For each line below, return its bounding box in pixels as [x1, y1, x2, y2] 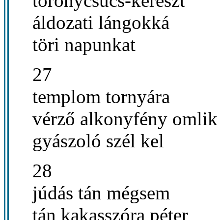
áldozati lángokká [32, 11, 169, 33]
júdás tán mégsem [32, 182, 170, 203]
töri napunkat [32, 33, 136, 55]
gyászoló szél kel [32, 130, 164, 151]
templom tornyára [32, 85, 170, 107]
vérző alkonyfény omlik [32, 108, 218, 129]
